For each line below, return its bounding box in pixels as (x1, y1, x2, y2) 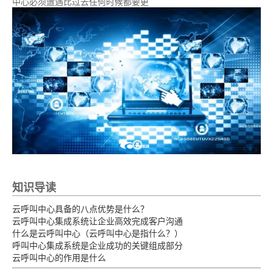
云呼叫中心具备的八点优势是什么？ (12, 202, 149, 214)
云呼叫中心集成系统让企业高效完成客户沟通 (12, 214, 183, 227)
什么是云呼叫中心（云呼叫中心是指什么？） (12, 226, 183, 239)
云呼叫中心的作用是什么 (12, 250, 106, 263)
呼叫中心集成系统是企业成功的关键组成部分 (12, 238, 183, 251)
